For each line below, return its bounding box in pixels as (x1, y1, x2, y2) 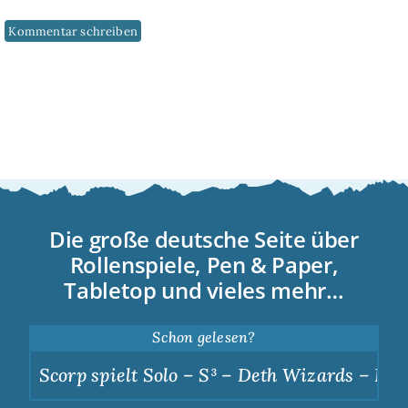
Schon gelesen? (152, 327, 256, 346)
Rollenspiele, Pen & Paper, (69, 249, 339, 280)
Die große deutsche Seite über (49, 223, 359, 254)
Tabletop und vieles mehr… (64, 274, 344, 305)
